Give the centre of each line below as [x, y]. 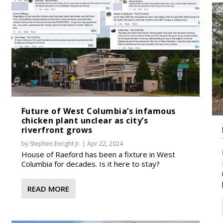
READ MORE [48, 188]
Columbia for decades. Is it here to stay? [90, 164]
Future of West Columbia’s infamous [98, 111]
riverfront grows [57, 130]
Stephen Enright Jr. [55, 143]
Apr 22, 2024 [105, 143]
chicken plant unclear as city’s [85, 120]
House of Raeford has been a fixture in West [98, 154]
